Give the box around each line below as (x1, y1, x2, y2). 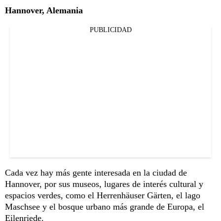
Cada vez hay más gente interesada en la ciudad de (5, 167, 187, 178)
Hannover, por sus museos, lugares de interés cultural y (5, 179, 203, 189)
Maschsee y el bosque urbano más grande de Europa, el (5, 201, 204, 212)
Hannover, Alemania (5, 5, 83, 15)
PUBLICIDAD (89, 26, 132, 34)
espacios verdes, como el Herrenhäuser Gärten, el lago (5, 190, 200, 200)
